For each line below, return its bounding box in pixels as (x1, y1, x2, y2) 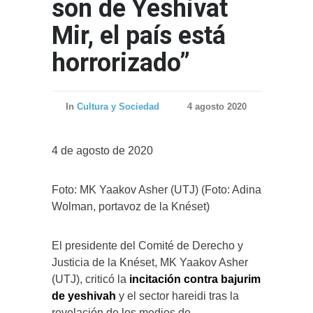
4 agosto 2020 (187, 101, 247, 112)
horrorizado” (52, 48, 190, 78)
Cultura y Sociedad (77, 101, 159, 112)
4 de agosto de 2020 (52, 144, 153, 156)
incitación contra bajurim (129, 272, 261, 285)
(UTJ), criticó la (52, 272, 129, 285)
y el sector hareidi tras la (116, 289, 239, 302)
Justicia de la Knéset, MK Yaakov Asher (52, 256, 248, 268)
